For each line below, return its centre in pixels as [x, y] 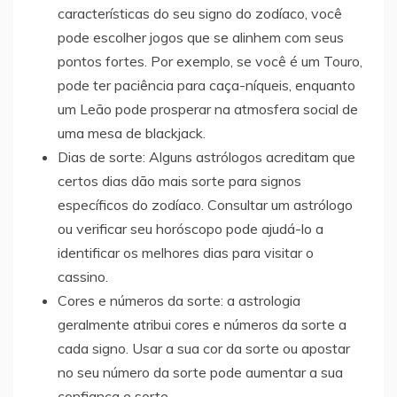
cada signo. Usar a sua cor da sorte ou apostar [204, 348]
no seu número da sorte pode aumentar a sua [200, 372]
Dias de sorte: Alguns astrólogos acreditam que [206, 156]
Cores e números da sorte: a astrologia [179, 300]
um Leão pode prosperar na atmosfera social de [208, 109]
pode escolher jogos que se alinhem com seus [201, 37]
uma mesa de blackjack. [132, 132]
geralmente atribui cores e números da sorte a [202, 324]
